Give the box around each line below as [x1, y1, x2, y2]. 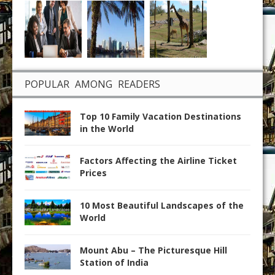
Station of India [80, 256, 149, 268]
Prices [80, 167, 107, 179]
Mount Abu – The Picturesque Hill [80, 244, 227, 256]
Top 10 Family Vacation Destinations [80, 110, 241, 122]
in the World [80, 122, 134, 134]
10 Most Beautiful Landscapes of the [80, 199, 244, 211]
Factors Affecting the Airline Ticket [80, 155, 237, 167]
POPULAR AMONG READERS [25, 77, 160, 91]
